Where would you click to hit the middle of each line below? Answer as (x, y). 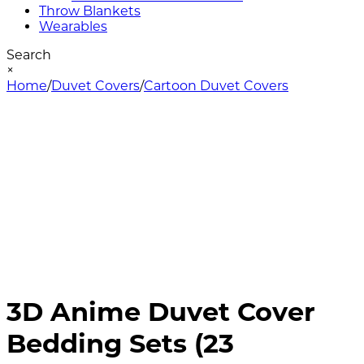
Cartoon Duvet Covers (216, 86)
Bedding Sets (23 (120, 344)
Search (29, 55)
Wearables (73, 26)
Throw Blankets (90, 11)
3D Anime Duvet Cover (161, 312)
